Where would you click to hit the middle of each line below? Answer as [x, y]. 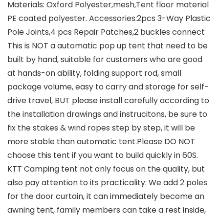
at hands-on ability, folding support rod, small [94, 73]
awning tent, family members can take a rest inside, [107, 210]
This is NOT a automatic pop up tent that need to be [108, 46]
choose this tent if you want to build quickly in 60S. [103, 155]
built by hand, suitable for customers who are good [105, 59]
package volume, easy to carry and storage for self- [108, 87]
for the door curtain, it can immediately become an [106, 196]
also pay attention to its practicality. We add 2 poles [107, 183]
